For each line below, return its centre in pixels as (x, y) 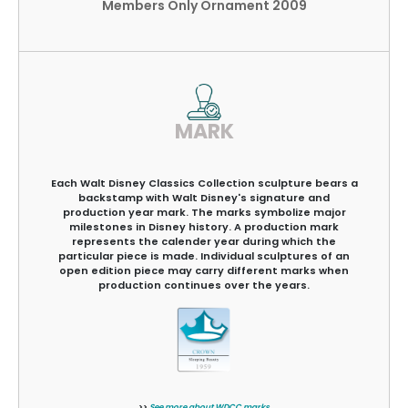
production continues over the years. (204, 285)
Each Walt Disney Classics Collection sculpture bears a (204, 183)
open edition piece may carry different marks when (204, 270)
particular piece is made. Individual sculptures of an (204, 255)
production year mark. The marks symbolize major (204, 212)
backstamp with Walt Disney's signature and (204, 197)
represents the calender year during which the (204, 241)
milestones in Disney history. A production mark (204, 226)
